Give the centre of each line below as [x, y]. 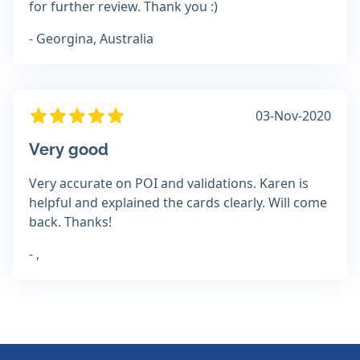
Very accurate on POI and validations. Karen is [169, 184]
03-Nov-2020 [293, 116]
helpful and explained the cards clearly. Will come [178, 203]
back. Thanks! [70, 222]
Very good [69, 150]
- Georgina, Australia [91, 39]
